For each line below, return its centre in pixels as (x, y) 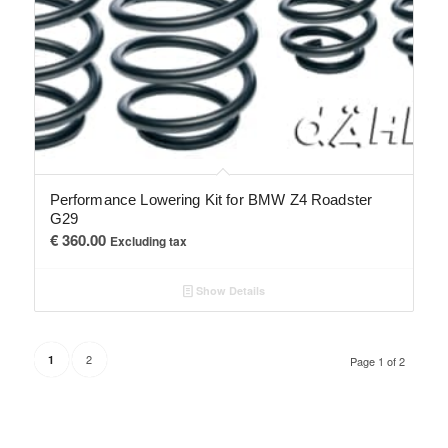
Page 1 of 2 (378, 361)
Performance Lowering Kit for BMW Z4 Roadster (211, 200)
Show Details (228, 291)
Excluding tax (148, 241)
